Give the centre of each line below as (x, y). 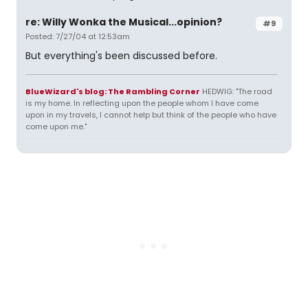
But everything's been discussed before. (121, 56)
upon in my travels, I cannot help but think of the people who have (151, 115)
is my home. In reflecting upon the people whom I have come (142, 103)
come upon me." (56, 126)
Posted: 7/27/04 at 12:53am (78, 36)
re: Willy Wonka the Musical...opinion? (124, 22)
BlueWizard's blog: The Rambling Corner (113, 91)
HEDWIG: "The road (236, 91)
